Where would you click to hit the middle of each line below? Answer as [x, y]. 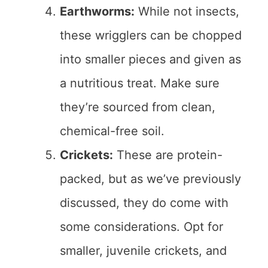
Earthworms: [97, 12]
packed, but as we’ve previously [150, 179]
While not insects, [187, 12]
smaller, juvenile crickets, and [143, 251]
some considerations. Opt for [141, 227]
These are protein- [168, 155]
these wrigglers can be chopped [151, 36]
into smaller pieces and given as [150, 60]
